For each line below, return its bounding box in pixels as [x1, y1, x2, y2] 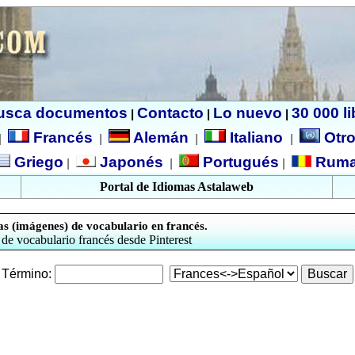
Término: [2, 267, 52, 281]
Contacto [136, 105, 204, 121]
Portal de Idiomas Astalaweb [100, 180, 254, 193]
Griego [10, 154, 63, 170]
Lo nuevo [212, 105, 282, 121]
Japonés [95, 154, 163, 170]
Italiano [226, 129, 287, 146]
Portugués [198, 154, 279, 170]
